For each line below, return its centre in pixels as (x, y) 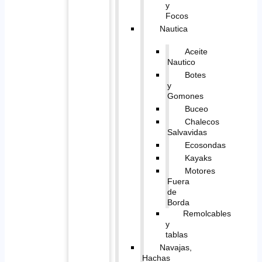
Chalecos (202, 121)
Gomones (185, 96)
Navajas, (175, 247)
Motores (200, 170)
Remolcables (207, 213)
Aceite (196, 51)
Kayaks (198, 158)
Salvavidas (187, 132)
